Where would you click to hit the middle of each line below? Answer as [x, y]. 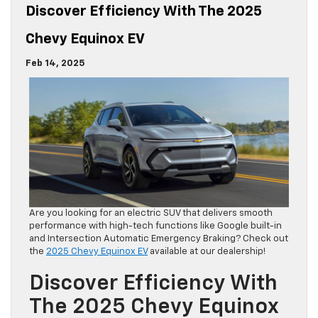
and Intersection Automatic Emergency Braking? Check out [159, 239]
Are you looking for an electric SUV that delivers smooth [151, 214]
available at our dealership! [207, 252]
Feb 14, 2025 [55, 64]
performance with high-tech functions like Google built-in [155, 226]
